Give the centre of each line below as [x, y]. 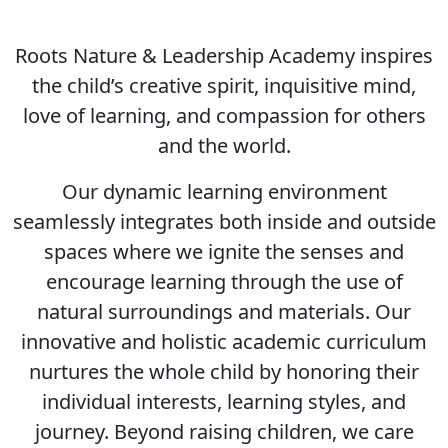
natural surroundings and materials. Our [224, 311]
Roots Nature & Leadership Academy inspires [224, 55]
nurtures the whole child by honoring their [224, 371]
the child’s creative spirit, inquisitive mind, [224, 85]
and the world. [224, 145]
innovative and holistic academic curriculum [224, 341]
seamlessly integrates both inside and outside [224, 221]
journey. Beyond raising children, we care [224, 431]
